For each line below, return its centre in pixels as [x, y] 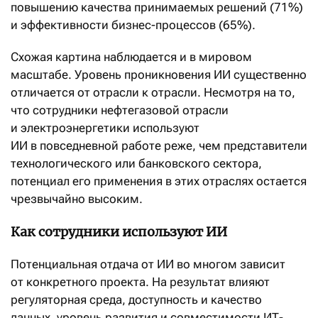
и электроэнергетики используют [105, 128]
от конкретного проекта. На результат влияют [140, 282]
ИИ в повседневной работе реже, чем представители [159, 146]
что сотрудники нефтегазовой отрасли [120, 110]
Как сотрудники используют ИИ [119, 232]
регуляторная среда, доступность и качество [136, 300]
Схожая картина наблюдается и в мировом [131, 57]
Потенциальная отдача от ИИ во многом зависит [148, 264]
